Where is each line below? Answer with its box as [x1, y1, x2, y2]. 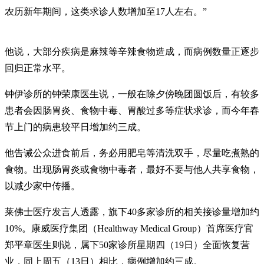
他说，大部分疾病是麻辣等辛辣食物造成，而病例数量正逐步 [5, 47, 259, 57]
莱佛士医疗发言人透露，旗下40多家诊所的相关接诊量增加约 [5, 207, 259, 217]
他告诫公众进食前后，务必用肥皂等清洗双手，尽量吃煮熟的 [5, 148, 259, 159]
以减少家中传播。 [5, 181, 80, 192]
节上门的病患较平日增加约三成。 [5, 122, 146, 133]
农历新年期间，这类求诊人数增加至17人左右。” [5, 6, 207, 17]
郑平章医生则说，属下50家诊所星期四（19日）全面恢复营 [5, 240, 250, 250]
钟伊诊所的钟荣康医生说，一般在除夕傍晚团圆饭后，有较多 [5, 89, 259, 100]
